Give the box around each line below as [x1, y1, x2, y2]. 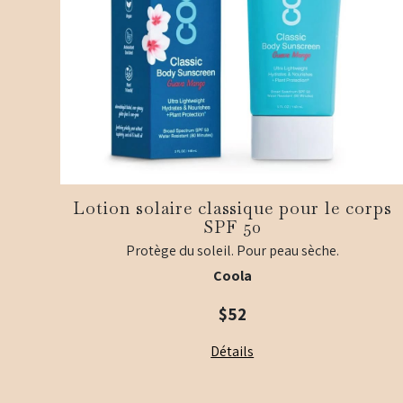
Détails [210, 342, 255, 362]
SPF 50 [202, 216, 262, 239]
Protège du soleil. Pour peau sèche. [125, 241, 339, 261]
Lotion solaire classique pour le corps [72, 197, 392, 220]
